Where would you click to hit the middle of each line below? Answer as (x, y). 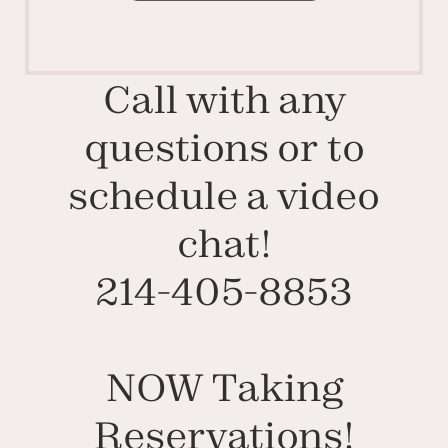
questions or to (224, 146)
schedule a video (224, 194)
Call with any (224, 98)
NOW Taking (224, 386)
